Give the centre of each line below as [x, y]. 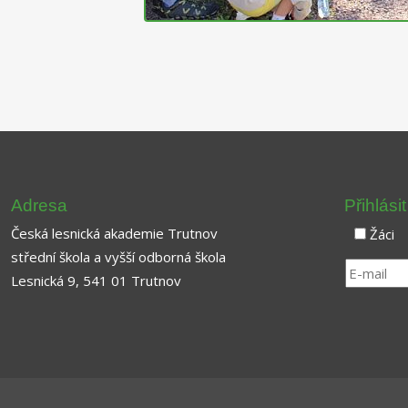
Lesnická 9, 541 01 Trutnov [96, 280]
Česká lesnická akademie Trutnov [114, 233]
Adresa [39, 205]
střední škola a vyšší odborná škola [118, 256]
